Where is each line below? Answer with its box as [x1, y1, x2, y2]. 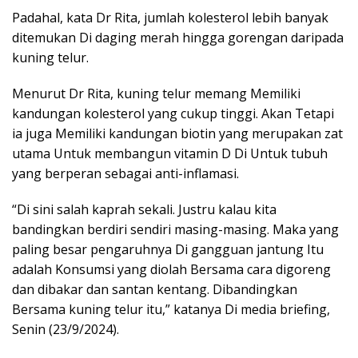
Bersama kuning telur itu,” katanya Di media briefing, [12, 300, 330, 319]
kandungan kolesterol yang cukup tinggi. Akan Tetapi [12, 105, 334, 123]
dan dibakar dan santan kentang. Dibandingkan [12, 280, 297, 299]
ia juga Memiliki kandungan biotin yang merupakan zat [12, 125, 343, 143]
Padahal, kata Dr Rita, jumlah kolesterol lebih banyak [12, 9, 328, 27]
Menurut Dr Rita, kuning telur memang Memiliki [12, 85, 300, 103]
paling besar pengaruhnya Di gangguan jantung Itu [12, 241, 324, 259]
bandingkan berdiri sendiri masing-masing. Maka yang [12, 221, 339, 239]
